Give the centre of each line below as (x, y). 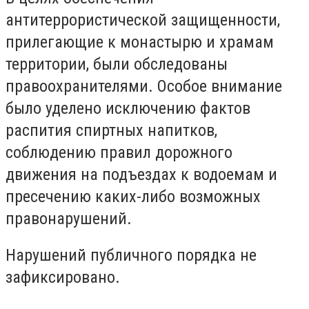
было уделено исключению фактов (128, 108)
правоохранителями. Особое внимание (144, 86)
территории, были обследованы (117, 64)
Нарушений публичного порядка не (131, 256)
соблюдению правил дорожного (119, 152)
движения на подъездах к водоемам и (141, 174)
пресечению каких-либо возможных (133, 196)
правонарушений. (69, 218)
